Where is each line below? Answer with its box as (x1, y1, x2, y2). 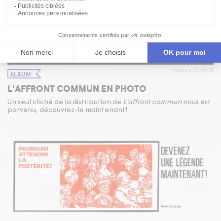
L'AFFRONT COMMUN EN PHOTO (7, 82, 147, 95)
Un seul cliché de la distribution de (7, 99, 123, 107)
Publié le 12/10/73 (173, 69, 214, 74)
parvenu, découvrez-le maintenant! (7, 107, 127, 114)
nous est (182, 99, 211, 107)
